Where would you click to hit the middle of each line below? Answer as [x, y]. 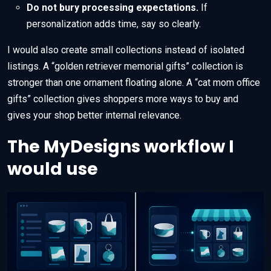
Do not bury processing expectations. [113, 7]
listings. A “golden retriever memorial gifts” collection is [125, 66]
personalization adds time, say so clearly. [114, 24]
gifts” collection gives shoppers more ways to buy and [123, 99]
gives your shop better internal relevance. [94, 115]
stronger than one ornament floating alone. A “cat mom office [134, 82]
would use [53, 169]
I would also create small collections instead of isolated [126, 50]
